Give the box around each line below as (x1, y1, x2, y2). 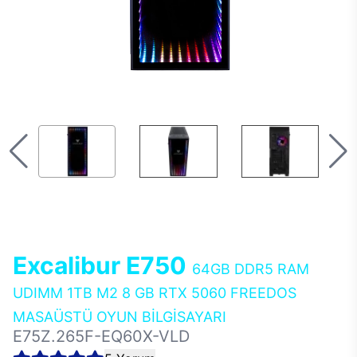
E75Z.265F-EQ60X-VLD (13, 327, 190, 346)
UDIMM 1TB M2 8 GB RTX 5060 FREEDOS (13, 284, 296, 301)
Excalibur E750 (13, 251, 192, 280)
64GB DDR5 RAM (192, 261, 309, 277)
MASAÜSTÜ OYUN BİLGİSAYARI (13, 308, 226, 325)
